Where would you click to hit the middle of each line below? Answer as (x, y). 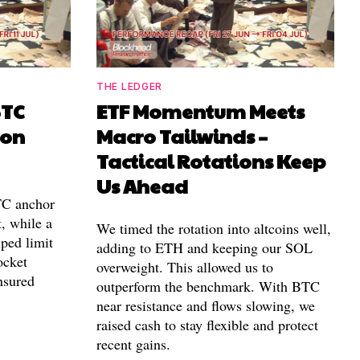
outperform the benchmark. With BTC (208, 286)
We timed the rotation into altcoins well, (214, 229)
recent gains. (133, 344)
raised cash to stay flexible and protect (207, 325)
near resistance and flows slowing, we (206, 306)
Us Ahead (142, 186)
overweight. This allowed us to (185, 267)
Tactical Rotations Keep (211, 161)
